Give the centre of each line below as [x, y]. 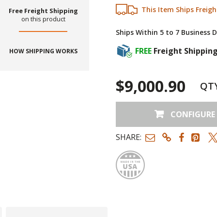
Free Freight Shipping [43, 11]
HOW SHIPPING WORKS [43, 51]
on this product [43, 19]
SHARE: [129, 137]
